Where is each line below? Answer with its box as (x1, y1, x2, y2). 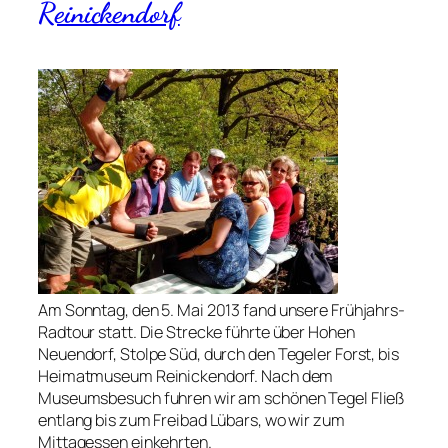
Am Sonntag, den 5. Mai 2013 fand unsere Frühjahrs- (38, 298, 405, 321)
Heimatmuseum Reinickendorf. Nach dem (38, 364, 334, 387)
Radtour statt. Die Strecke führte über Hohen (38, 320, 355, 343)
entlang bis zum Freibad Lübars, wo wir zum (38, 408, 345, 431)
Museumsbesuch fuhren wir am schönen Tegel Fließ (38, 386, 406, 409)
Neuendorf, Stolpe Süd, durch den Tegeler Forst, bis (38, 342, 399, 365)
